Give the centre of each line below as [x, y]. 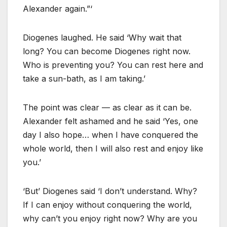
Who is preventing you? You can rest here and [113, 65]
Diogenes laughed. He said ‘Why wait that [102, 38]
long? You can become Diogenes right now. [107, 51]
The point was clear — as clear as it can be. [107, 108]
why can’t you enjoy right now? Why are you [110, 219]
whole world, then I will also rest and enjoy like [113, 149]
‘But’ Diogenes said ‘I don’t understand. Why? [110, 191]
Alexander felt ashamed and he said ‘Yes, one [110, 121]
